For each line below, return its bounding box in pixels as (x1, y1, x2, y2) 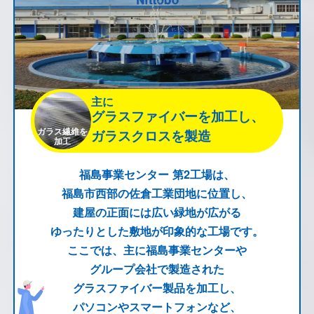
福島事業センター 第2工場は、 (79, 166, 235, 183)
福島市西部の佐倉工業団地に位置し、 (62, 185, 252, 202)
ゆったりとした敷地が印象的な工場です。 (50, 223, 264, 240)
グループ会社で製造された (90, 261, 224, 278)
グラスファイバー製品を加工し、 (73, 280, 241, 296)
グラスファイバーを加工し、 (91, 106, 265, 125)
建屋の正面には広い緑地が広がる (73, 204, 241, 221)
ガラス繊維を (37, 125, 88, 138)
